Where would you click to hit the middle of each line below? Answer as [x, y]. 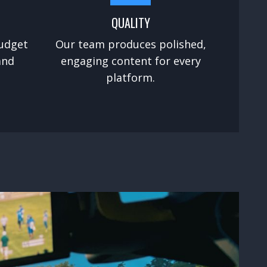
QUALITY [131, 22]
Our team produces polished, [131, 44]
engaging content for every [131, 60]
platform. [131, 77]
